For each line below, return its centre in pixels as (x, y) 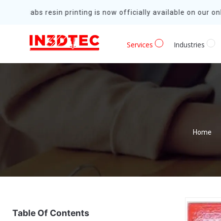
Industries (190, 44)
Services (141, 44)
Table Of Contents (51, 213)
